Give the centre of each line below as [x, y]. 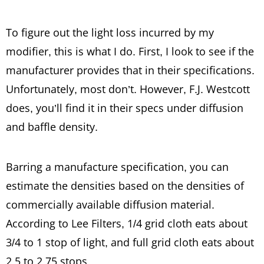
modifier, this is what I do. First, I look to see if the [130, 51]
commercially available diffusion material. [110, 204]
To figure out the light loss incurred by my [110, 32]
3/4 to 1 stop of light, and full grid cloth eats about [130, 242]
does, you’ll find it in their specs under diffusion [125, 108]
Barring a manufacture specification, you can [117, 166]
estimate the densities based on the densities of [125, 185]
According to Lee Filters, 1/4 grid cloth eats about [127, 223]
